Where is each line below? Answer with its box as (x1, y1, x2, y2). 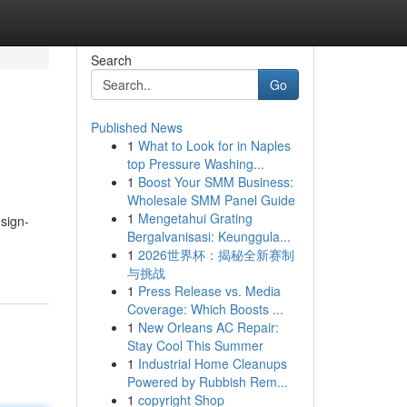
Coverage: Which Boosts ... (126, 300, 283, 318)
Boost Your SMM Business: (137, 173, 293, 191)
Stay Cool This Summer (126, 336, 263, 354)
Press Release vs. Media (137, 282, 281, 300)
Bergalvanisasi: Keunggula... (126, 227, 291, 245)
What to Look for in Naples (137, 136, 291, 154)
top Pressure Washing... (126, 154, 264, 173)
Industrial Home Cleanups (137, 354, 287, 372)
